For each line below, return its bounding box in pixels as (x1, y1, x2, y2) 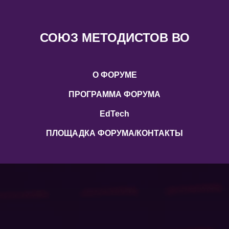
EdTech (100, 109, 129, 118)
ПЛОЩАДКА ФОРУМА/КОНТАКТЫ (46, 129, 183, 138)
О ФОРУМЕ (92, 71, 137, 79)
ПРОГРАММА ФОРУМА (68, 90, 161, 99)
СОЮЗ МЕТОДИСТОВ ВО (39, 31, 190, 44)
